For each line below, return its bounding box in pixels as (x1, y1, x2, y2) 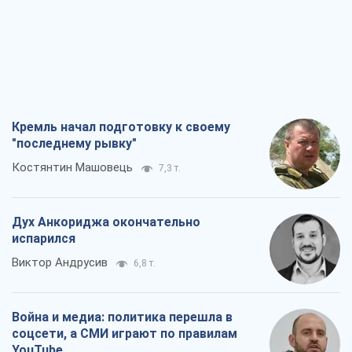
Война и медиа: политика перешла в (12, 310, 233, 325)
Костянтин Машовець (12, 160, 133, 175)
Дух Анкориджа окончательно (12, 214, 200, 230)
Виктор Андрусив (12, 255, 108, 270)
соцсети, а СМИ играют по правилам (12, 326, 237, 342)
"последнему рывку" (12, 136, 137, 152)
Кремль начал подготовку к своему (12, 119, 230, 135)
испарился (12, 231, 75, 247)
